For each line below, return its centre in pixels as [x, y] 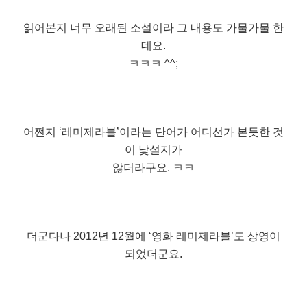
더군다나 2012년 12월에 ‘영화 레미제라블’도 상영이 [153, 236]
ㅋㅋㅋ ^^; [153, 64]
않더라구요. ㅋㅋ [153, 168]
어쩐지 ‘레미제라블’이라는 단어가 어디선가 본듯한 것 [153, 132]
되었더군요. [153, 254]
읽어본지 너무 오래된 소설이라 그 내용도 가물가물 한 [153, 28]
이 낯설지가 [153, 150]
